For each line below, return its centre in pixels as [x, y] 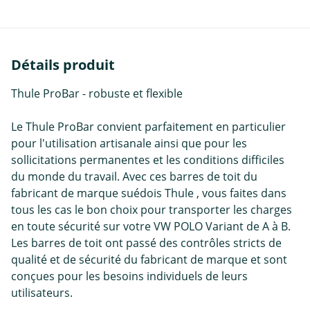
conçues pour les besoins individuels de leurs [129, 276]
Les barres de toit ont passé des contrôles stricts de [146, 243]
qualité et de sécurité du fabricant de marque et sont [149, 260]
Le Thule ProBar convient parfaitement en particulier [148, 127]
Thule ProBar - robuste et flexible [97, 94]
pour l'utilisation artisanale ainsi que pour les [129, 144]
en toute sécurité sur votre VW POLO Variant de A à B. [151, 227]
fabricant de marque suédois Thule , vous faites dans [149, 193]
